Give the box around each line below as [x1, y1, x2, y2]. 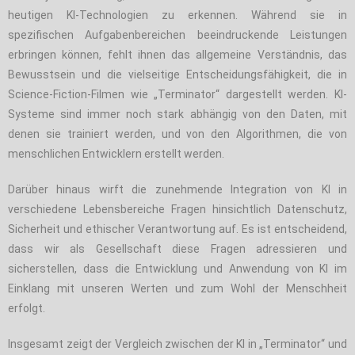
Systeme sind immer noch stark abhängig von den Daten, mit [8, 107, 347, 120]
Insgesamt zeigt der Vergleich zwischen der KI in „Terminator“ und [8, 337, 347, 350]
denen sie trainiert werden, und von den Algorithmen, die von [8, 127, 347, 140]
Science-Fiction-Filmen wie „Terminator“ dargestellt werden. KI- [8, 87, 347, 101]
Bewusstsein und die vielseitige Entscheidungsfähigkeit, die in [8, 67, 347, 81]
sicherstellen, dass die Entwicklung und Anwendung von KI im [8, 261, 347, 275]
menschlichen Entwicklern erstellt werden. [8, 147, 224, 160]
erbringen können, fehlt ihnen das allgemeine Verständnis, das [8, 48, 347, 61]
